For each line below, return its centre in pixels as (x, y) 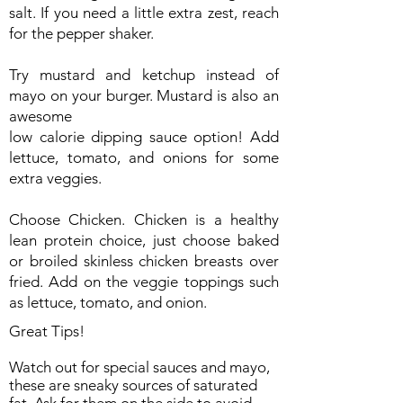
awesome (40, 116)
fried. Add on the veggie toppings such (144, 282)
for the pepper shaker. (81, 33)
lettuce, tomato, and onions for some (144, 157)
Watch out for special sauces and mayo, (139, 367)
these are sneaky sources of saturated (133, 385)
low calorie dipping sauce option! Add (144, 137)
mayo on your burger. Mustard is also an (144, 95)
